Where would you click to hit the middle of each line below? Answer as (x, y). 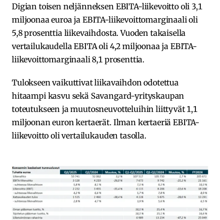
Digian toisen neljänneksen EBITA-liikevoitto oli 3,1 (107, 6)
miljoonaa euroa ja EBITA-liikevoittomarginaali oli (105, 19)
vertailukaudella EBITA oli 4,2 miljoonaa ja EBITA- (104, 46)
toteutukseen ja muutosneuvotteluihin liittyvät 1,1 (105, 109)
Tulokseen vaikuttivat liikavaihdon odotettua (95, 82)
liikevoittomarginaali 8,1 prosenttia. (78, 59)
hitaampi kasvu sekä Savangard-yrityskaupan (98, 96)
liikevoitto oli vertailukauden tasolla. (79, 135)
